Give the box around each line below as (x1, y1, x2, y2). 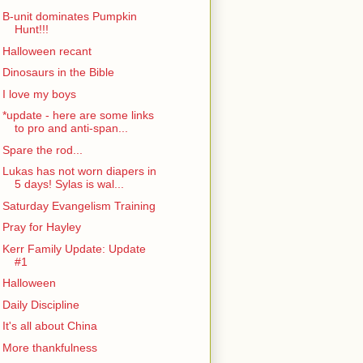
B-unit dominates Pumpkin (2, 10, 137, 23)
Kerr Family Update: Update (2, 241, 146, 255)
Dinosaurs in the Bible (2, 66, 114, 79)
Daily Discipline (2, 297, 79, 311)
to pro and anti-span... (14, 122, 128, 135)
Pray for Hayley (2, 220, 81, 234)
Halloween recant (2, 44, 92, 58)
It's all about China (2, 319, 97, 333)
